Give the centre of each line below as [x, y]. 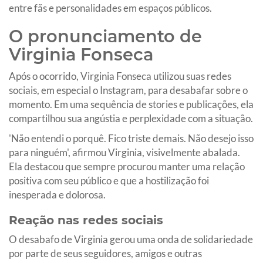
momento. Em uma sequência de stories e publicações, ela [131, 104]
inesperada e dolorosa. [57, 194]
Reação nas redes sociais [86, 220]
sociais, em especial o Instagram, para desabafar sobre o [128, 90]
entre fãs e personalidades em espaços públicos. [110, 8]
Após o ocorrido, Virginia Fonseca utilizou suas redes [120, 76]
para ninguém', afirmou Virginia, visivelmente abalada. [124, 152]
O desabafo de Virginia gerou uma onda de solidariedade [131, 239]
